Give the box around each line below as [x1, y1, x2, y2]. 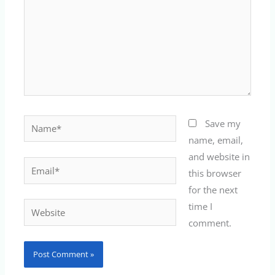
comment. [188, 216, 231, 229]
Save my [204, 117, 241, 130]
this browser [188, 166, 241, 179]
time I [188, 199, 212, 212]
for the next [188, 183, 238, 196]
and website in [188, 150, 250, 163]
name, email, [188, 133, 243, 146]
